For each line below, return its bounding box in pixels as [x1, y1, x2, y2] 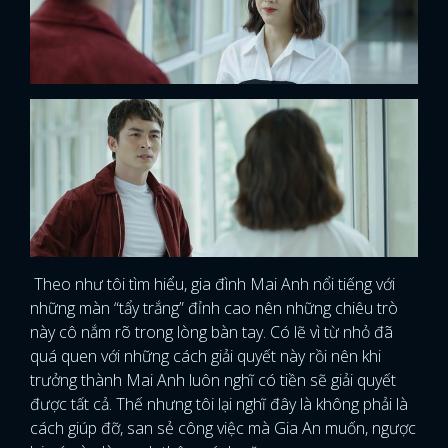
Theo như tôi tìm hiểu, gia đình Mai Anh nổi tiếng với [30, 273, 395, 296]
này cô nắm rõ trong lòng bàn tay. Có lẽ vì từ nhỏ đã [30, 321, 393, 344]
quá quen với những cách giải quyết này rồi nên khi [30, 345, 381, 368]
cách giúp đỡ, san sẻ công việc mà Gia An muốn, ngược [30, 417, 416, 440]
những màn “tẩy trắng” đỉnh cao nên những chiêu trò [30, 297, 398, 320]
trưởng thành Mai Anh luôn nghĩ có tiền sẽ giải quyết [30, 369, 396, 392]
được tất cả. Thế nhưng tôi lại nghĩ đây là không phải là [30, 393, 408, 416]
